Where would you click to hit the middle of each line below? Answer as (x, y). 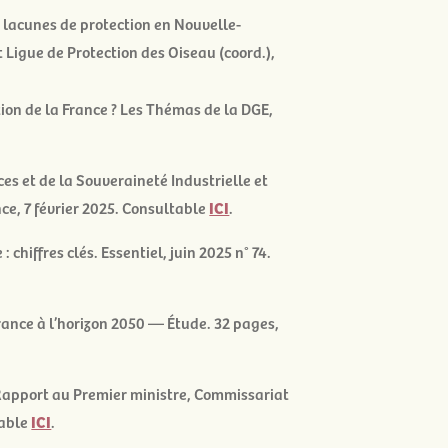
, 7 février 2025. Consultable (113, 207)
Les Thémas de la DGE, (195, 107)
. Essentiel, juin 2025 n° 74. (183, 250)
